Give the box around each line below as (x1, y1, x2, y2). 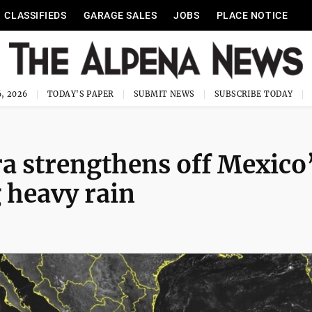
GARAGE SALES (83, 10, 157, 21)
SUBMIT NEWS (133, 89, 195, 99)
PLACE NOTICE (216, 10, 288, 21)
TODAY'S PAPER (47, 89, 114, 99)
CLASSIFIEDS (4, 10, 67, 21)
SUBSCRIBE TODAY (214, 89, 293, 99)
